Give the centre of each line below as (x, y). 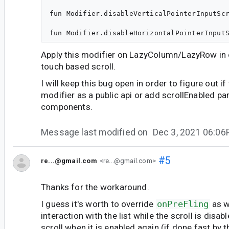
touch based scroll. (78, 67)
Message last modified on (96, 132)
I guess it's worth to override (98, 204)
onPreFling (183, 204)
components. (67, 107)
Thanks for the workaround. (95, 187)
